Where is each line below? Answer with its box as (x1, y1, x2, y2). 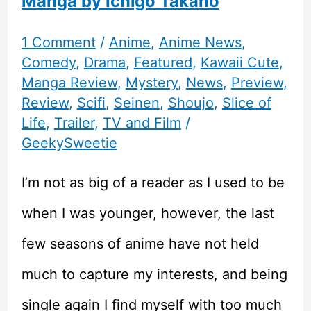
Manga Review (21, 74, 117, 92)
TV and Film (102, 115, 181, 132)
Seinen (113, 94, 160, 112)
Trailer (53, 115, 94, 132)
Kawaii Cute (200, 54, 279, 72)
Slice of (221, 94, 271, 112)
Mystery (125, 74, 178, 92)
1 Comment (21, 34, 96, 51)
